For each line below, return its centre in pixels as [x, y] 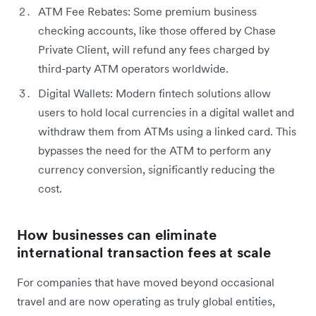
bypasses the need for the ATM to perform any [154, 151]
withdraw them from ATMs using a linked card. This [167, 132]
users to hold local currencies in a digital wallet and [166, 113]
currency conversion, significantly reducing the [157, 170]
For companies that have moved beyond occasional [146, 282]
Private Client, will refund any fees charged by [154, 50]
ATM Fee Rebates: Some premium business [147, 12]
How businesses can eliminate [117, 235]
